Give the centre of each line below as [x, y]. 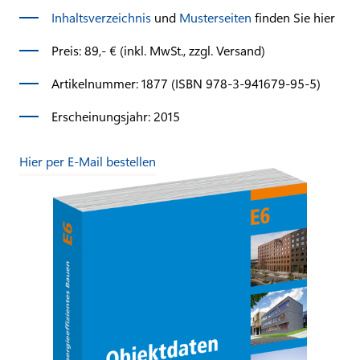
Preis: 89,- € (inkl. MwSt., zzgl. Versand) [158, 50]
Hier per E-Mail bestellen [88, 161]
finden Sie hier [295, 17]
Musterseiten [217, 17]
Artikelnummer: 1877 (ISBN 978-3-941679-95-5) [186, 83]
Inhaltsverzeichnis [103, 17]
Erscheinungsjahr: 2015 [116, 116]
